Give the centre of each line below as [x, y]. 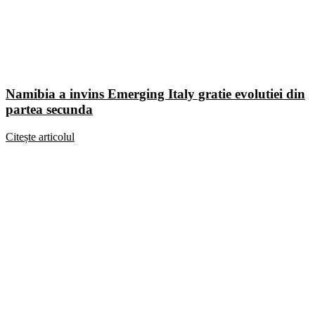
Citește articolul [40, 136]
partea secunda [49, 109]
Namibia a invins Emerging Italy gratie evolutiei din [155, 94]
